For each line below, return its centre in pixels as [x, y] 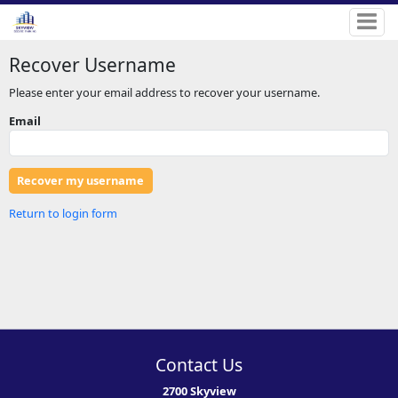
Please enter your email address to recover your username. [164, 92]
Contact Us [199, 364]
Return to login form [63, 213]
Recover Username [92, 64]
